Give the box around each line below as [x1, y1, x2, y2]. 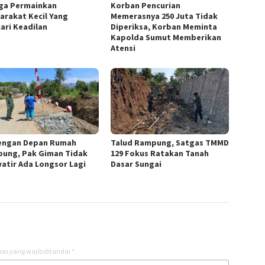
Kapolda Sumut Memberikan [111, 32, 222, 43]
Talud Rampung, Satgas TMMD [111, 137, 230, 148]
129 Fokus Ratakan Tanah [111, 148, 209, 159]
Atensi [111, 43, 136, 54]
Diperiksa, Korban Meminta [111, 21, 218, 33]
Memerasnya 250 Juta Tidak [111, 11, 218, 22]
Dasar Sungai [111, 159, 162, 170]
